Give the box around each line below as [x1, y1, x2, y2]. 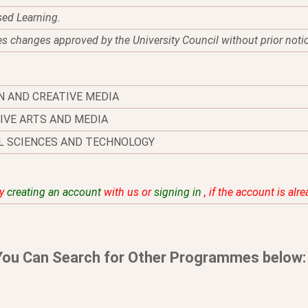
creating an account [7, 186, 101, 199]
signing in [154, 186, 201, 199]
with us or [101, 186, 154, 199]
